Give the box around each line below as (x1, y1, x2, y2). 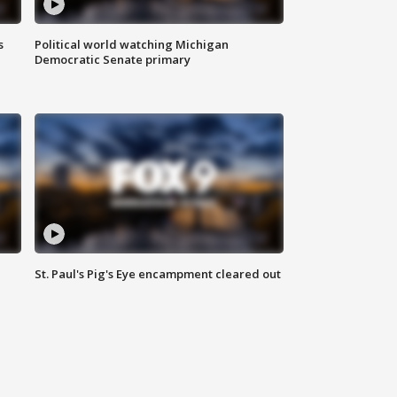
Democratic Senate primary (35, 51, 191, 68)
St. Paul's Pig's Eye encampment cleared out (35, 266, 282, 283)
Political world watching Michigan (35, 36, 230, 53)
